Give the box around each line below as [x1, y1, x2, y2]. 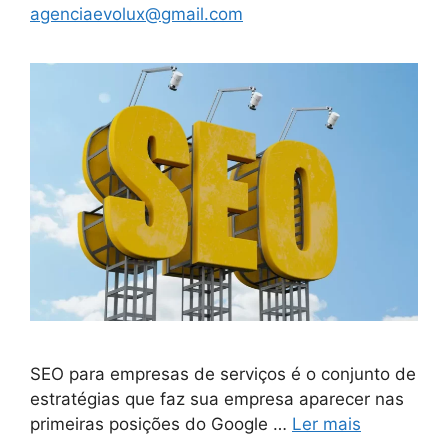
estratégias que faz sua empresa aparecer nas [30, 389, 404, 410]
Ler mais [292, 414, 361, 435]
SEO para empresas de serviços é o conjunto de [30, 364, 416, 385]
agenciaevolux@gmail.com [30, 3, 243, 24]
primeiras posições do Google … [30, 414, 292, 435]
